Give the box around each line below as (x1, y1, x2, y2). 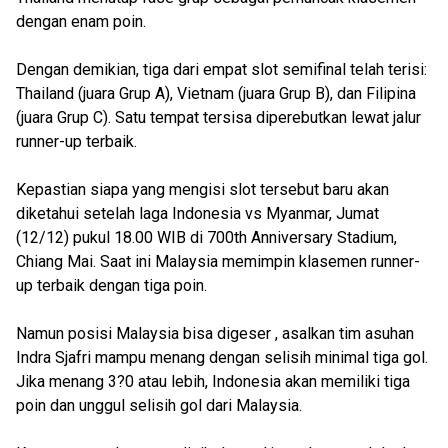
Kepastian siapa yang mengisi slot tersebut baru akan (16, 180, 389, 199)
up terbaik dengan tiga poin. (16, 276, 207, 295)
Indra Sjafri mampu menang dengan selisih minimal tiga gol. (16, 348, 428, 367)
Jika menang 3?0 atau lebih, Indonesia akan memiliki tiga (16, 372, 410, 391)
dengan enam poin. (16, 12, 146, 31)
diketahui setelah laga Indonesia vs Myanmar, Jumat (16, 204, 379, 223)
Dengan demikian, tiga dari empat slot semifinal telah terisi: (16, 60, 427, 79)
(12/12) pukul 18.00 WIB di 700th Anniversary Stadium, (16, 228, 397, 247)
